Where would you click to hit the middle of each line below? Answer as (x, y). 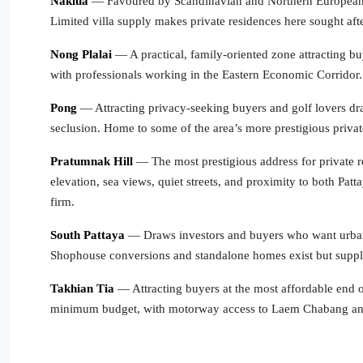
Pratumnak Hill (92, 161)
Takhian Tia (82, 288)
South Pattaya (88, 235)
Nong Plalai (81, 54)
